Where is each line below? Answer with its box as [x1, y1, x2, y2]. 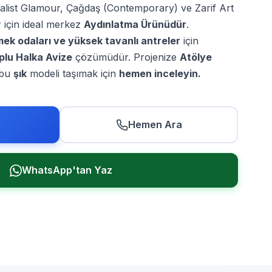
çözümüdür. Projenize [72, 51, 180, 63]
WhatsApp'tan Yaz [21, 164, 112, 176]
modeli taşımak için [27, 67, 119, 80]
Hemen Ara [127, 118, 182, 131]
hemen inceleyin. [119, 67, 201, 80]
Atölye [180, 51, 212, 63]
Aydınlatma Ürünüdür [84, 18, 186, 30]
